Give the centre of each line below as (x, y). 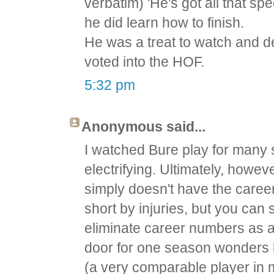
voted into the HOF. (145, 62)
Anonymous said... (144, 127)
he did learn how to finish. (165, 23)
